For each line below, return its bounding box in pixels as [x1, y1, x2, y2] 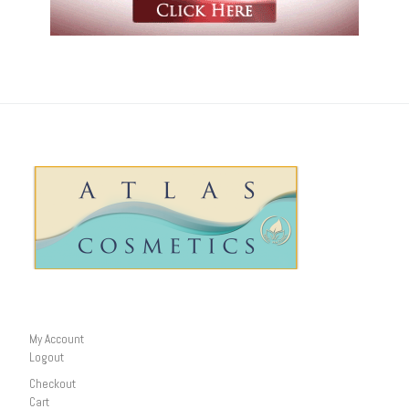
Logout [28, 350, 64, 366]
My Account [28, 331, 84, 348]
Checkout [28, 375, 76, 392]
